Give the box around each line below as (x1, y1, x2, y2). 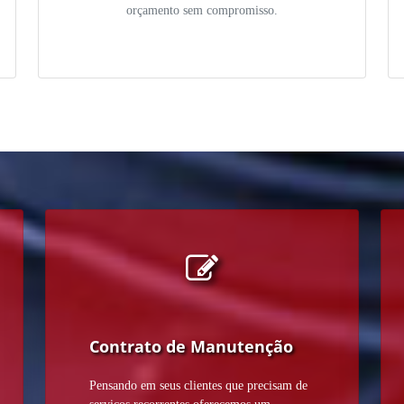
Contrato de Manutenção (89, 335, 293, 358)
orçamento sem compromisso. (126, 4, 278, 18)
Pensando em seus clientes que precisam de (89, 379, 308, 393)
